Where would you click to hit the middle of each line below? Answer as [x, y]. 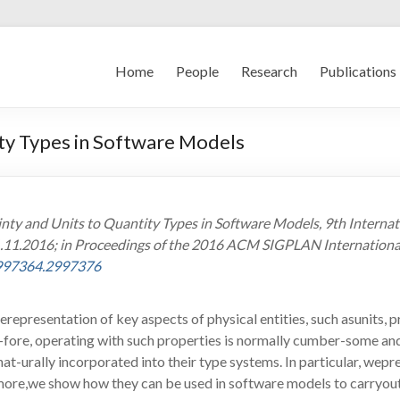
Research [269, 71]
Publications [358, 71]
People [197, 71]
